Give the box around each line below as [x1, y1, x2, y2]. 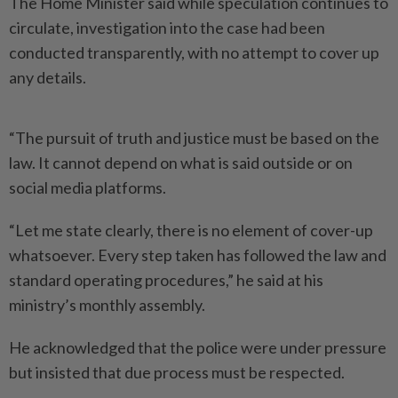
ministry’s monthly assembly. [9, 295, 205, 314]
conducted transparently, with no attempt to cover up [9, 43, 379, 62]
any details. [9, 68, 86, 87]
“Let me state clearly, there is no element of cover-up [9, 220, 373, 240]
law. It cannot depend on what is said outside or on [9, 153, 353, 172]
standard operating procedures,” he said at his [9, 270, 323, 290]
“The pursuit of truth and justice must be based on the [9, 128, 379, 147]
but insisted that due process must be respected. [9, 362, 345, 382]
